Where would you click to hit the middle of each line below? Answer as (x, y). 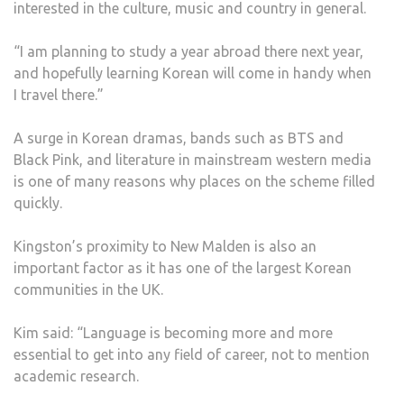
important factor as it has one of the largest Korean (183, 268)
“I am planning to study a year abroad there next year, (188, 52)
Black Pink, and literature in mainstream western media (193, 160)
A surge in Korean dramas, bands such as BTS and (179, 138)
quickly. (38, 203)
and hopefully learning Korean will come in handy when (193, 73)
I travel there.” (59, 95)
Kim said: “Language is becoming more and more (173, 333)
